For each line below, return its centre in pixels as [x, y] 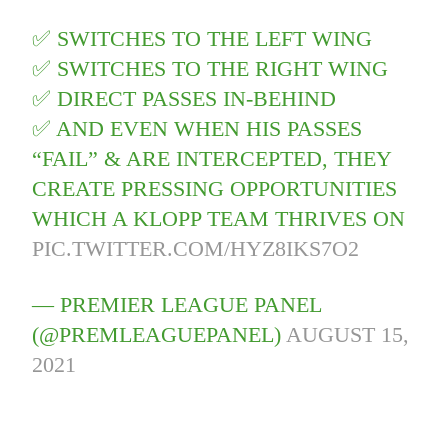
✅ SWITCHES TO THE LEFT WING [202, 39]
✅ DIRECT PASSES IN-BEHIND [184, 99]
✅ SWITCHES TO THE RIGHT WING [210, 69]
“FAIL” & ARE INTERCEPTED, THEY [212, 159]
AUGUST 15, [348, 335]
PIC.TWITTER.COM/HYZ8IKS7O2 [196, 249]
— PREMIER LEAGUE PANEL [177, 305]
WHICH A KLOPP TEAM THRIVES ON [219, 219]
